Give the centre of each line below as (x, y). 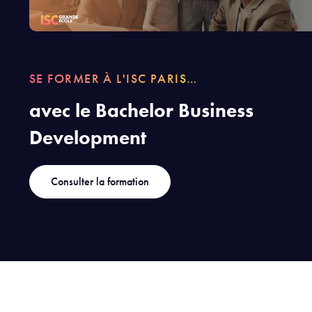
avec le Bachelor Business (141, 110)
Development (88, 137)
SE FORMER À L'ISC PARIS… (114, 78)
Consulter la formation (100, 181)
